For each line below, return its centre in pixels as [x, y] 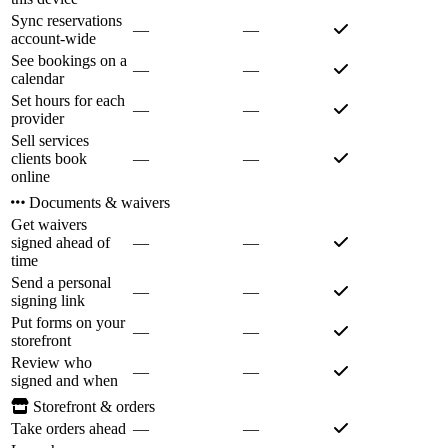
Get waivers [49, 225]
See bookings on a [69, 61]
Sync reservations [66, 21]
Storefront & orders [94, 407]
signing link [48, 301]
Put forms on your [68, 323]
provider [37, 119]
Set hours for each [68, 101]
